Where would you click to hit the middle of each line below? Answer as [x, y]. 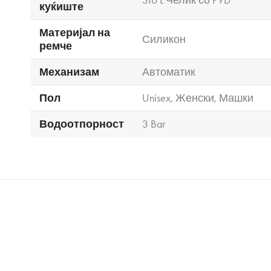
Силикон [164, 39]
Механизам [69, 72]
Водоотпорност [82, 124]
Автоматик [169, 72]
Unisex [156, 98]
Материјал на [75, 32]
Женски [195, 98]
